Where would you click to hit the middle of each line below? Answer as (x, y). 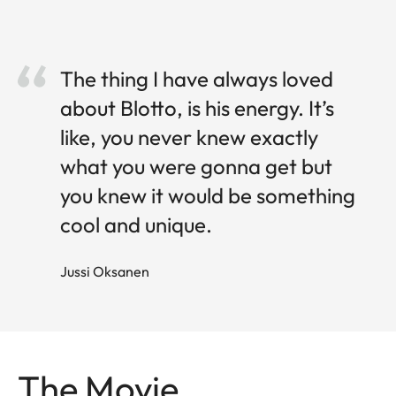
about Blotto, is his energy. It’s (197, 108)
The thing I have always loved (197, 79)
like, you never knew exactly (189, 137)
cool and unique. (136, 225)
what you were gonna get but (196, 167)
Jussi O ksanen (105, 272)
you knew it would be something (208, 196)
